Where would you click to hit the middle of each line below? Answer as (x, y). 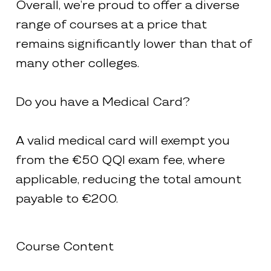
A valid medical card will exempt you (122, 140)
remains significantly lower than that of (134, 43)
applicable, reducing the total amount (128, 179)
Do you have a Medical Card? (103, 101)
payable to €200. (67, 198)
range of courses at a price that (111, 24)
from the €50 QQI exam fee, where (120, 159)
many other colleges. (77, 63)
